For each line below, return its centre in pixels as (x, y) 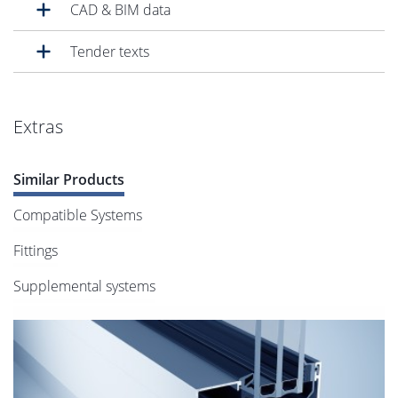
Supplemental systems (84, 287)
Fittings (36, 251)
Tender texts (110, 52)
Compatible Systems (78, 215)
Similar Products (69, 180)
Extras (38, 127)
